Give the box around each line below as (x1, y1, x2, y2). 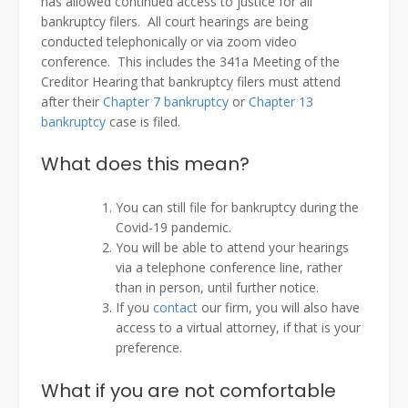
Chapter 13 (245, 93, 313, 111)
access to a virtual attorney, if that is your (116, 319, 361, 337)
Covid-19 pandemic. (116, 219, 231, 237)
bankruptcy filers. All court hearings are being (41, 13, 308, 31)
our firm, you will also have (198, 299, 360, 317)
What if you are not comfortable (41, 378, 336, 404)
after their (41, 93, 103, 111)
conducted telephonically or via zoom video (41, 33, 297, 51)
